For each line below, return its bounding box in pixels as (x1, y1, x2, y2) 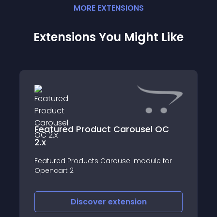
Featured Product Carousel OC (34, 123, 169, 135)
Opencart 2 (34, 166, 74, 175)
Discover (70, 196, 108, 207)
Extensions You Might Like (33, 29, 184, 45)
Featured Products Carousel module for (34, 156, 172, 166)
